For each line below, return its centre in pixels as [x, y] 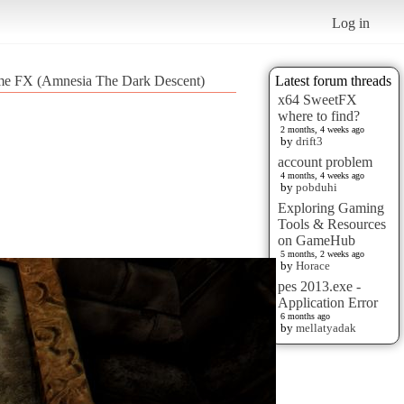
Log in [351, 23]
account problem [325, 161]
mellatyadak [326, 327]
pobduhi [317, 187]
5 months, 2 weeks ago [322, 253]
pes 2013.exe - [319, 286]
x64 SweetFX [317, 99]
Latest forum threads [333, 80]
